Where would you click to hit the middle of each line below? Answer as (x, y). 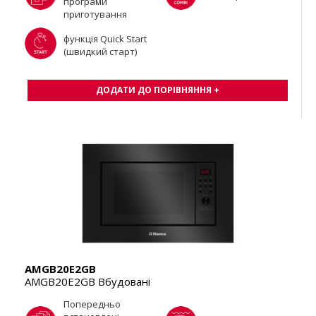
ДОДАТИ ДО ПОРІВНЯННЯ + (158, 90)
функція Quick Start (105, 38)
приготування (95, 14)
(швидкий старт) (100, 51)
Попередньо (92, 304)
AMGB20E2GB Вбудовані (87, 281)
